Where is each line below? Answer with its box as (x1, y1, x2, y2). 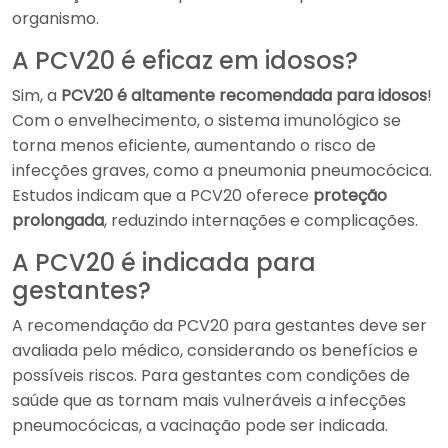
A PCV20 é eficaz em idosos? (12, 44, 358, 77)
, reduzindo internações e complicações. (104, 209, 418, 232)
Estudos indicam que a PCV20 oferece (12, 184, 313, 207)
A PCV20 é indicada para (12, 246, 316, 279)
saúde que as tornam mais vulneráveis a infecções (12, 389, 406, 412)
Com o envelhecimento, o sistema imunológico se (12, 109, 401, 132)
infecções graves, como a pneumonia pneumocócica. (12, 159, 432, 182)
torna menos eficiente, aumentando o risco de (12, 134, 376, 157)
